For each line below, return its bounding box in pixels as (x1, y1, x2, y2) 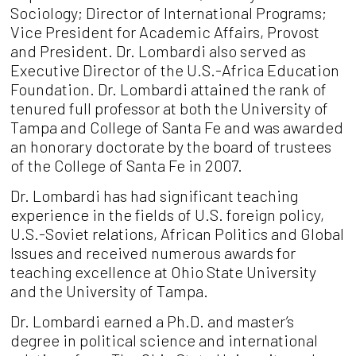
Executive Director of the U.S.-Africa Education (10, 60, 340, 79)
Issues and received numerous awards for (10, 242, 296, 262)
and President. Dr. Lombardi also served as (10, 41, 307, 60)
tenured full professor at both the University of (10, 98, 329, 118)
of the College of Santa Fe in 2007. (10, 155, 243, 175)
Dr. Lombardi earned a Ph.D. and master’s (10, 311, 295, 331)
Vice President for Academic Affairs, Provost (10, 21, 320, 41)
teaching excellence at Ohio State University (10, 261, 317, 281)
